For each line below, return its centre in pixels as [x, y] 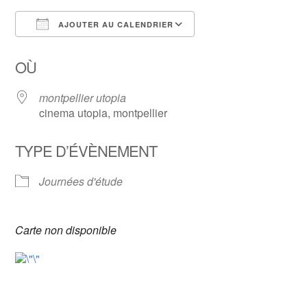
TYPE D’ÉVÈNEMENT [86, 151]
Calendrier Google [253, 49]
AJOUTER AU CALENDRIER [115, 25]
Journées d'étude [81, 182]
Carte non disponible [66, 230]
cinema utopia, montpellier [103, 113]
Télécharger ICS [79, 49]
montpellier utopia [83, 98]
